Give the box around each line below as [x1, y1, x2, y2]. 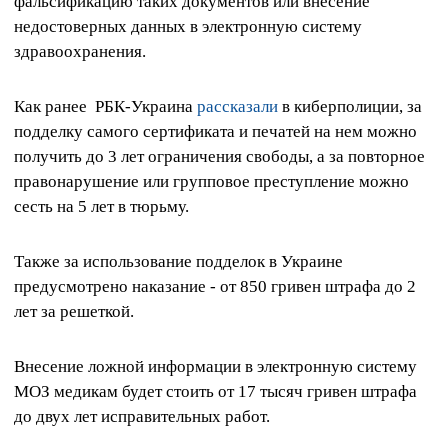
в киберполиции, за [278, 96, 422, 116]
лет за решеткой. [14, 302, 134, 322]
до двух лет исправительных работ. [14, 407, 270, 427]
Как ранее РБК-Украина [14, 96, 197, 116]
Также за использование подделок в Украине [14, 252, 343, 272]
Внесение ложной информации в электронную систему [14, 357, 417, 377]
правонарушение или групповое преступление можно [14, 171, 409, 191]
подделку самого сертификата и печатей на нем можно [14, 121, 417, 141]
